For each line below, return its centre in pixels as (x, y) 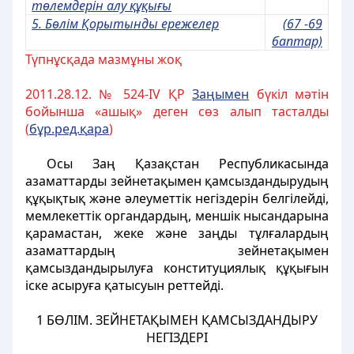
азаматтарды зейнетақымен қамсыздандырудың (177, 181)
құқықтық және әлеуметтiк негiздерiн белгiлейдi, (177, 198)
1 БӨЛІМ (63, 320)
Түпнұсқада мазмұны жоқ (104, 59)
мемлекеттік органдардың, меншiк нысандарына (177, 216)
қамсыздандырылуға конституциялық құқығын (177, 268)
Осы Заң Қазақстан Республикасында (187, 164)
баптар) (297, 41)
